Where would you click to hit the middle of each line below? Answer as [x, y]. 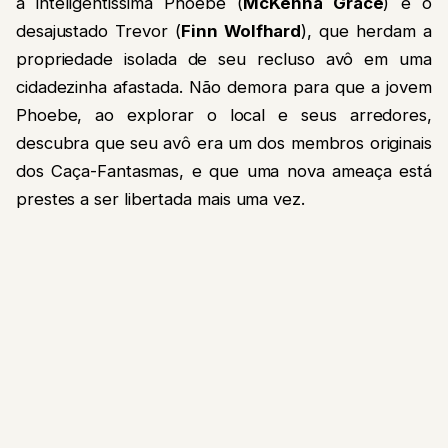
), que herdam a [366, 31]
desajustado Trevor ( [98, 31]
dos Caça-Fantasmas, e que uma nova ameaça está [224, 171]
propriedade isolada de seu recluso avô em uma [224, 59]
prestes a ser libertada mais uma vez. [160, 199]
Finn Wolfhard [241, 31]
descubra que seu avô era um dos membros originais [224, 143]
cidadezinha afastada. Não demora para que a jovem [224, 87]
